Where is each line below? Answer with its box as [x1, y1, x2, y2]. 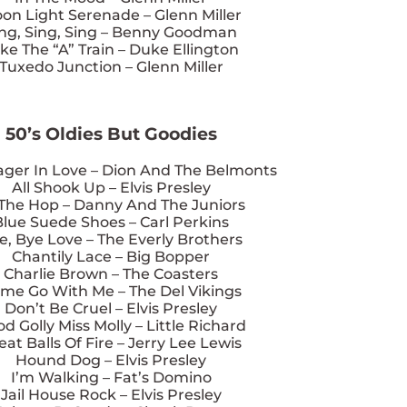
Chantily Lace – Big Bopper [12, 247, 210, 265]
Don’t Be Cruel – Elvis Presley [5, 299, 217, 317]
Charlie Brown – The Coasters [4, 264, 218, 283]
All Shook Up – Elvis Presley [11, 178, 211, 196]
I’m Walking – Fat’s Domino [10, 368, 212, 386]
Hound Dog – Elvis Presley [15, 351, 206, 369]
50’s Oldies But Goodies [5, 124, 217, 145]
